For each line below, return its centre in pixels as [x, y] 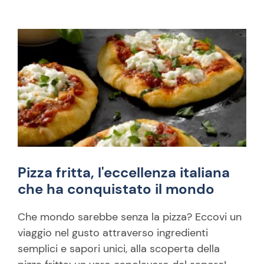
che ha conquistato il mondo [116, 189]
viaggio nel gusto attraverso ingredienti [113, 233]
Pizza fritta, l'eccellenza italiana [124, 172]
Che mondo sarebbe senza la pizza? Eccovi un [130, 217]
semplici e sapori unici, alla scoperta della [119, 249]
